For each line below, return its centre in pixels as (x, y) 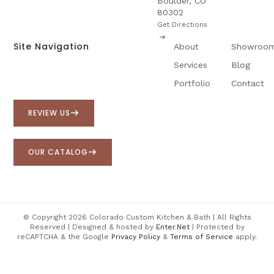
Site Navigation (52, 46)
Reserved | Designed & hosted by (93, 227)
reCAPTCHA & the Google (64, 236)
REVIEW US (50, 113)
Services (190, 65)
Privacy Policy (136, 236)
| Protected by (217, 227)
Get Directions (182, 24)
